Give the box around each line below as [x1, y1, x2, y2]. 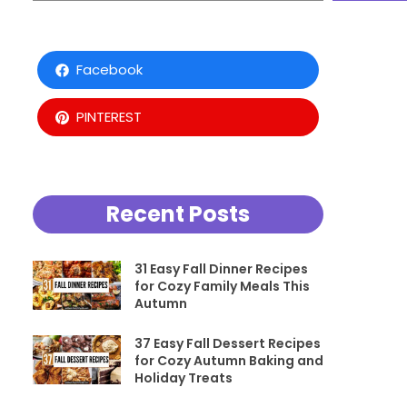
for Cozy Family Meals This [134, 277, 310, 295]
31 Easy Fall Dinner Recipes [134, 260, 308, 278]
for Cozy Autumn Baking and [134, 352, 323, 370]
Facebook [75, 60, 143, 79]
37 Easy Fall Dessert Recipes [134, 334, 321, 352]
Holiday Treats [134, 369, 233, 387]
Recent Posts [106, 199, 250, 229]
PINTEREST [75, 107, 142, 126]
